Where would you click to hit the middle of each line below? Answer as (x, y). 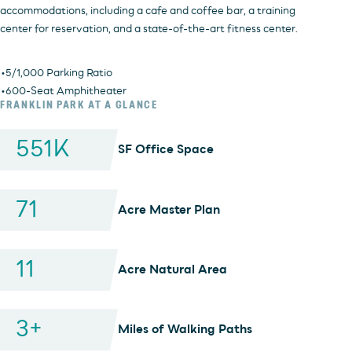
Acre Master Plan (169, 209)
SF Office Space (166, 150)
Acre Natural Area (172, 269)
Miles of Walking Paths (185, 330)
